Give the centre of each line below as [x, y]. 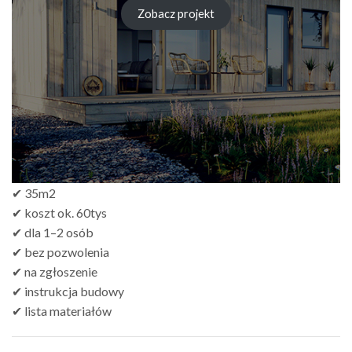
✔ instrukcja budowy [68, 291]
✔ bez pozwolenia [60, 251]
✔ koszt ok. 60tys [59, 212]
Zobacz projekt [176, 14]
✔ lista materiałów [62, 310]
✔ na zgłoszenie [55, 271]
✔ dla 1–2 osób [53, 232]
